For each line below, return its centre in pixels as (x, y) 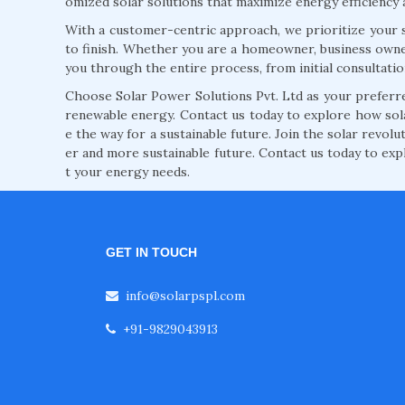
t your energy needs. (127, 172)
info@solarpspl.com (185, 296)
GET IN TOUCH (151, 253)
